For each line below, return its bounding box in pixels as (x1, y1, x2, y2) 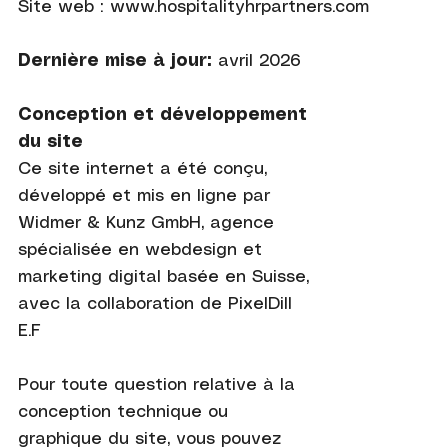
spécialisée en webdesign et (17, 241, 262, 258)
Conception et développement (17, 106, 307, 123)
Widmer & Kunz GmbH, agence (17, 214, 274, 231)
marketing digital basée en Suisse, (17, 268, 309, 285)
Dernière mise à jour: (17, 52, 218, 69)
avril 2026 (217, 52, 301, 69)
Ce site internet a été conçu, (17, 160, 267, 177)
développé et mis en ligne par (17, 187, 270, 204)
